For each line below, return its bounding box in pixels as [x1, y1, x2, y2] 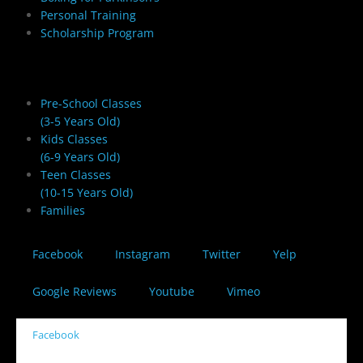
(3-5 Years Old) [41, 113, 120, 129]
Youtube [149, 283, 194, 299]
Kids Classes [41, 130, 108, 147]
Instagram [115, 246, 170, 262]
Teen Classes [41, 166, 111, 182]
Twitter [203, 246, 241, 262]
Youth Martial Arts [16, 58, 169, 79]
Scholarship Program [41, 24, 154, 41]
